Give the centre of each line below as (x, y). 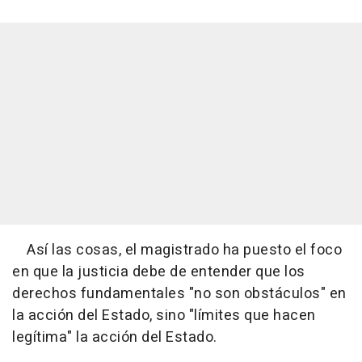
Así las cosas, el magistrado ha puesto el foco (177, 250)
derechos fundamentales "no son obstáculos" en (179, 294)
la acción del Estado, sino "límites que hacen (164, 316)
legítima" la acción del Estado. (115, 337)
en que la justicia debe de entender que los (159, 272)
